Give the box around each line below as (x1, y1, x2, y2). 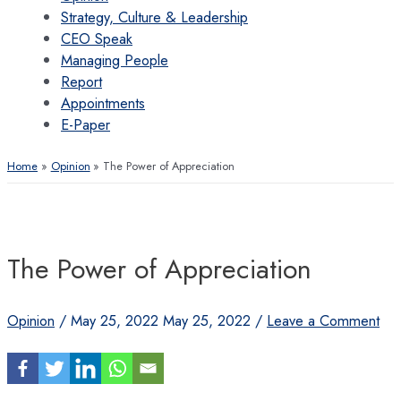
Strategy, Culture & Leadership (61, 5, 248, 28)
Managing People (61, 48, 168, 71)
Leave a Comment (267, 309, 380, 331)
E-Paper (61, 113, 110, 135)
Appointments (61, 91, 145, 114)
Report (61, 70, 102, 92)
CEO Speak (61, 27, 132, 49)
